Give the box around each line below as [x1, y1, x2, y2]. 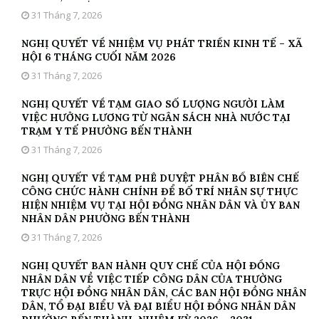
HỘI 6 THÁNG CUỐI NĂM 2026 [21, 51, 176, 64]
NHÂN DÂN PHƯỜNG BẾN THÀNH [21, 212, 190, 226]
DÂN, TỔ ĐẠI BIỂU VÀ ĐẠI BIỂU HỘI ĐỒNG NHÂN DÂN [21, 300, 296, 313]
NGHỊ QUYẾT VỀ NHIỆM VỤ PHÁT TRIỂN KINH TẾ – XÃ [21, 37, 303, 51]
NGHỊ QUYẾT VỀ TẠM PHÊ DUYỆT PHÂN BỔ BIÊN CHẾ [21, 172, 299, 185]
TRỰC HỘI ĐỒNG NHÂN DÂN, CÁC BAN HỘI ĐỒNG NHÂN [21, 286, 306, 300]
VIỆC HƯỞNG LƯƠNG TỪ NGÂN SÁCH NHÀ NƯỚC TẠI [21, 111, 291, 125]
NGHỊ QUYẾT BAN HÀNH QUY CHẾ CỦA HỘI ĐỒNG [21, 259, 280, 273]
